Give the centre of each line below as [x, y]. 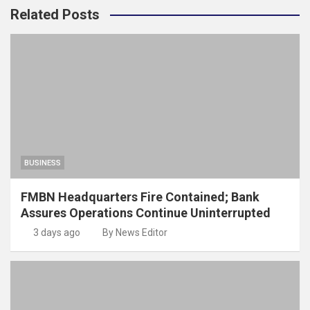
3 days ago [56, 232]
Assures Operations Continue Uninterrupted [146, 212]
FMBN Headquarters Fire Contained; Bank [140, 197]
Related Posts [55, 14]
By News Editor [135, 232]
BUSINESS [43, 163]
